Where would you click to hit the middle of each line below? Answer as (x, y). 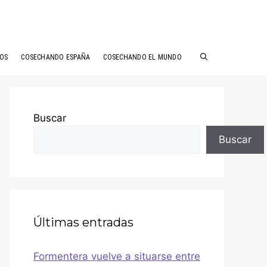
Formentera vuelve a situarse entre (117, 256)
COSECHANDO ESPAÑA (56, 57)
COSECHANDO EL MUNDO (142, 57)
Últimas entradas (83, 222)
